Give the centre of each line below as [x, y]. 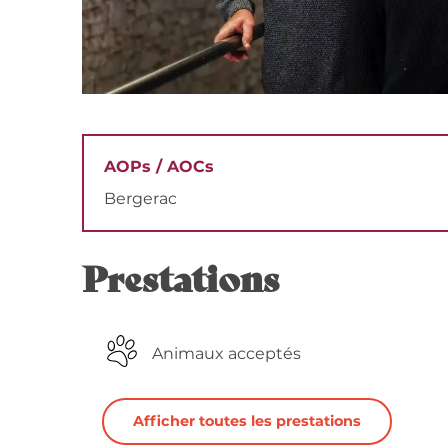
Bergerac [141, 198]
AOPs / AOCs [159, 166]
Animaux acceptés [227, 354]
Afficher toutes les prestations [246, 421]
